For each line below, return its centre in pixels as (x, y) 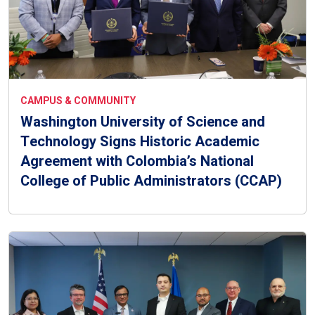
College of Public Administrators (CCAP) (151, 181)
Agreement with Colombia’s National (137, 162)
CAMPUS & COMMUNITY (78, 101)
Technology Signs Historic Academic (140, 142)
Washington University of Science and (143, 122)
